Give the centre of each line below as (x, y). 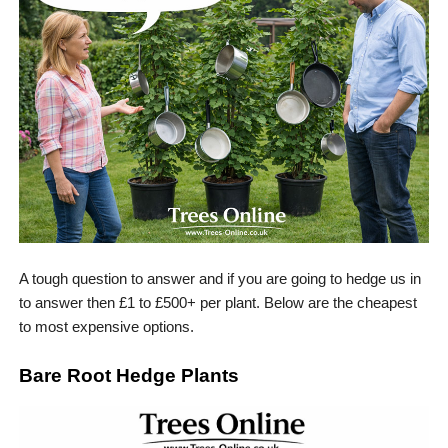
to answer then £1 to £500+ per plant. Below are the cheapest (218, 302)
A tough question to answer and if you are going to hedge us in (220, 278)
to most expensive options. (106, 326)
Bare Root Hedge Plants (129, 375)
